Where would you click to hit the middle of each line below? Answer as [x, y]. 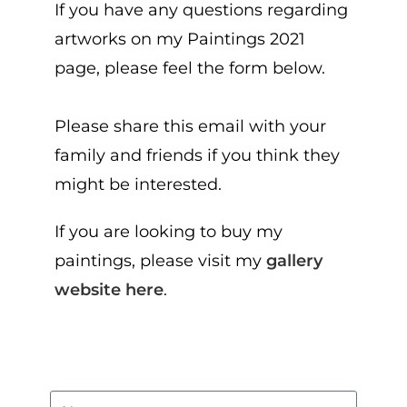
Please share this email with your [190, 126]
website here [109, 290]
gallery [294, 261]
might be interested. [138, 184]
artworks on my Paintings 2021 [180, 39]
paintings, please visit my [160, 261]
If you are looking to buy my [169, 232]
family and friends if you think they [197, 155]
